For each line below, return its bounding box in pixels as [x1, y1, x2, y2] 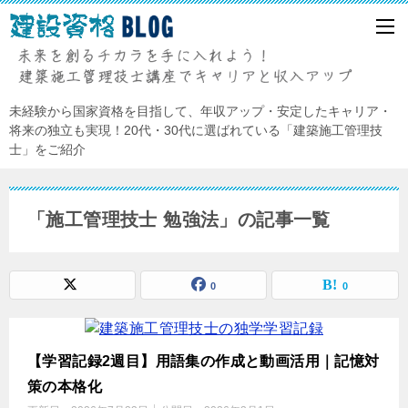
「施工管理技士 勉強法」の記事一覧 [27, 209, 331, 229]
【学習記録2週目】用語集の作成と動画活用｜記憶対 [27, 352, 380, 369]
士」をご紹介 [9, 141, 86, 157]
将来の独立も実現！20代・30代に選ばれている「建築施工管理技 [9, 122, 382, 138]
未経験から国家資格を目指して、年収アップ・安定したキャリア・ [9, 103, 392, 118]
